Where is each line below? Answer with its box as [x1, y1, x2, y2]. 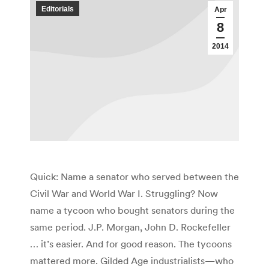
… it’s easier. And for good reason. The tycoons [30, 238, 232, 250]
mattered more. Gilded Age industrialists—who [30, 255, 234, 267]
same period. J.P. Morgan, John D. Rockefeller [30, 221, 231, 234]
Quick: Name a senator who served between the [30, 171, 239, 183]
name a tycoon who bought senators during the [30, 204, 235, 217]
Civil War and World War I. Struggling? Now [30, 187, 218, 200]
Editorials [41, 4, 74, 13]
